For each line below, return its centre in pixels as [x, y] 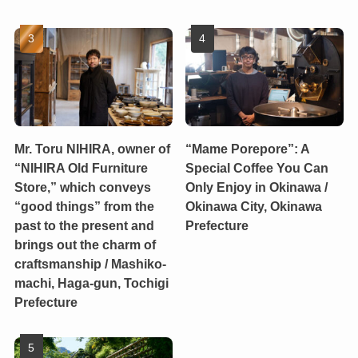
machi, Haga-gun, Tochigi [91, 282]
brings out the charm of [85, 244]
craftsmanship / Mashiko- [90, 263]
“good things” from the [84, 206]
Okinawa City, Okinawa [254, 206]
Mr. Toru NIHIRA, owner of [92, 148]
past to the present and [84, 225]
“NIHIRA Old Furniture [81, 167]
